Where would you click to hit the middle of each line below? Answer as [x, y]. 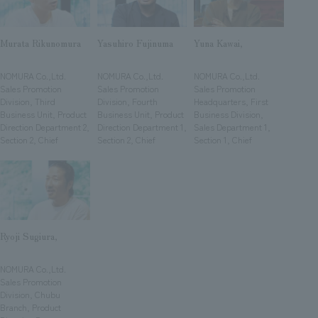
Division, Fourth [127, 102]
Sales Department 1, [232, 127]
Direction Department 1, [142, 127]
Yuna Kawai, [219, 43]
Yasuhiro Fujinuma [135, 43]
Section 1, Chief [223, 140]
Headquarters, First [231, 102]
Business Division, [229, 115]
